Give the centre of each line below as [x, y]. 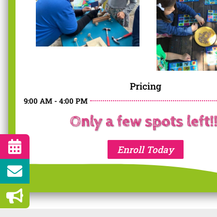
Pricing [146, 86]
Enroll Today [146, 150]
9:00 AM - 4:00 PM [56, 101]
